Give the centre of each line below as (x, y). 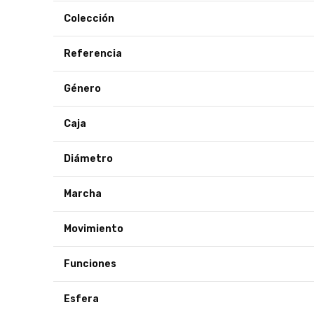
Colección (88, 19)
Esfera (81, 299)
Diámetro (88, 159)
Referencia (93, 54)
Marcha (83, 194)
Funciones (90, 264)
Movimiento (94, 229)
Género (82, 89)
